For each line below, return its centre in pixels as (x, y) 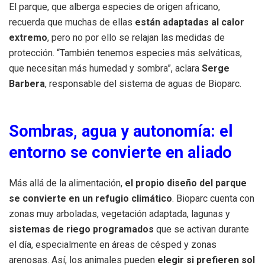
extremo (28, 37)
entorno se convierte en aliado (120, 152)
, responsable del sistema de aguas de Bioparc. (143, 83)
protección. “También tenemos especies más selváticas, (125, 53)
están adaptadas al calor (190, 22)
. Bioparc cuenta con (213, 199)
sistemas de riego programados (81, 230)
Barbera (27, 83)
